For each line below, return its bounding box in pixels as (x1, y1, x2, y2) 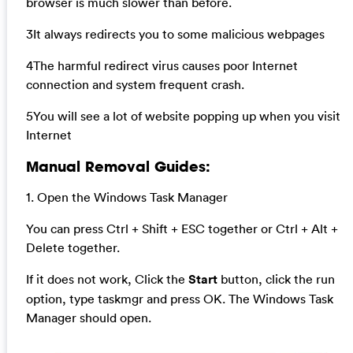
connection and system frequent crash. (25, 76, 244, 93)
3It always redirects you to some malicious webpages (25, 26, 325, 43)
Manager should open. (25, 310, 151, 326)
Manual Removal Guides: (25, 156, 210, 176)
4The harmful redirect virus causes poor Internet (25, 58, 298, 74)
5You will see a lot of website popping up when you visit (25, 108, 340, 124)
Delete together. (25, 240, 120, 256)
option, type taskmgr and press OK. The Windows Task (25, 291, 333, 307)
